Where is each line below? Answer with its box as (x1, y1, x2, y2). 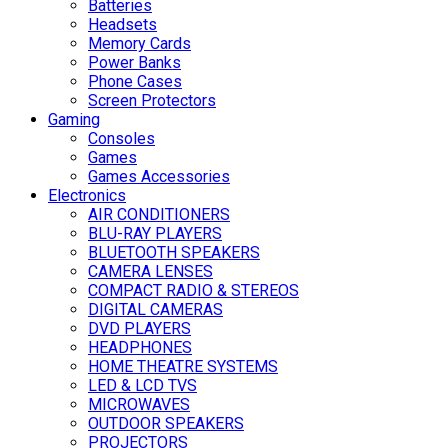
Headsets (88, 15, 157, 35)
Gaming (48, 110, 100, 130)
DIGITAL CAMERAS (88, 300, 223, 320)
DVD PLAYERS (88, 319, 191, 339)
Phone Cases (88, 72, 182, 92)
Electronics (48, 186, 126, 206)
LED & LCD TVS (88, 376, 197, 396)
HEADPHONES (88, 338, 192, 358)
